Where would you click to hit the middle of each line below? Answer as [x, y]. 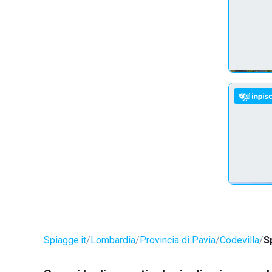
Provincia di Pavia [178, 240]
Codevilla [240, 240]
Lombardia [113, 240]
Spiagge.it [65, 240]
